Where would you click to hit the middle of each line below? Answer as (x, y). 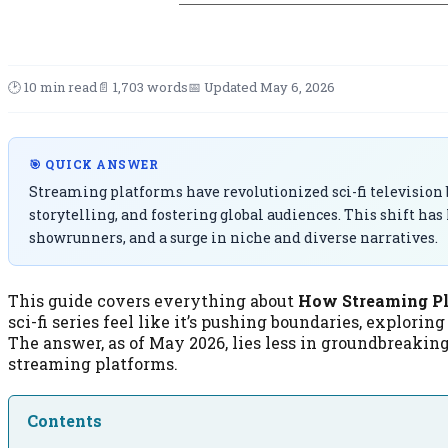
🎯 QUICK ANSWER (93, 164)
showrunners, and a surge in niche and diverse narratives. (233, 237)
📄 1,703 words (142, 87)
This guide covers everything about (153, 300)
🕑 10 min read (52, 87)
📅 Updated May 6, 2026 (261, 87)
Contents (64, 421)
